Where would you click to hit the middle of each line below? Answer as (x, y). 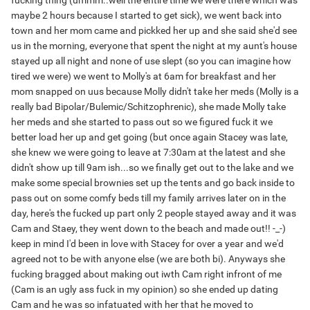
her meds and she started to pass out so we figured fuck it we (142, 122)
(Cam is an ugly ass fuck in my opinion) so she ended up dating (145, 290)
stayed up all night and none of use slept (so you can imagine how (151, 61)
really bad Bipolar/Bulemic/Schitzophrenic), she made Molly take (148, 107)
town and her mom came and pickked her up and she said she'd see (154, 31)
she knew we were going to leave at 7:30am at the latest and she (148, 153)
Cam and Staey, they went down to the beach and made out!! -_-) (148, 229)
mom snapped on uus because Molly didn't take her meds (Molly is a (155, 92)
